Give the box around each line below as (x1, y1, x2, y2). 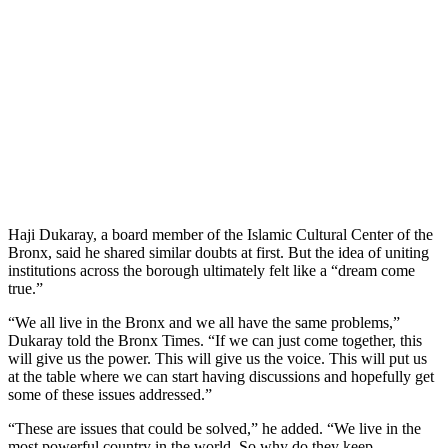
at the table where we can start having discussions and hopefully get (8, 367, 434, 385)
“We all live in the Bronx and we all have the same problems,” (8, 313, 400, 331)
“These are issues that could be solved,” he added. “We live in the (8, 419, 421, 437)
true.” (8, 279, 43, 297)
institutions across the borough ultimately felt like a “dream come (8, 261, 415, 279)
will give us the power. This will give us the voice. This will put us (8, 349, 427, 367)
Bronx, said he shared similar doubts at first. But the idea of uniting (8, 243, 429, 261)
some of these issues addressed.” (8, 385, 212, 403)
